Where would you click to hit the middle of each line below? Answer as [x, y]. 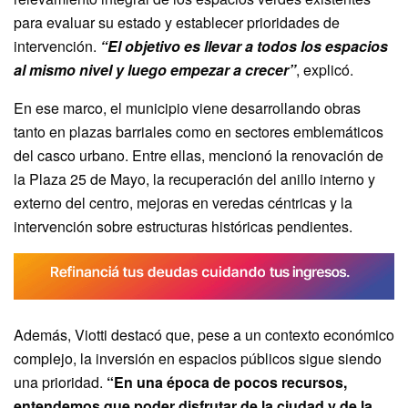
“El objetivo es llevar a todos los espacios [244, 46]
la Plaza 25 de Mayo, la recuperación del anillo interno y [194, 178]
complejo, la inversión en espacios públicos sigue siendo [198, 359]
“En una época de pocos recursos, [227, 382]
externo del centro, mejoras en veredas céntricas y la [183, 202]
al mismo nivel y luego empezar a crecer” [155, 69]
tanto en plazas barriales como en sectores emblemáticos [199, 131]
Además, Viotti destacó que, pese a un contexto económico [204, 335]
